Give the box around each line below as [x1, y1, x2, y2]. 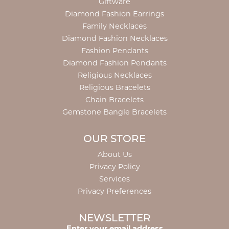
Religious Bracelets [79, 83, 150, 93]
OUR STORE [83, 134, 146, 145]
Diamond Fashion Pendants [62, 58, 167, 68]
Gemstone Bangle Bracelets [62, 107, 167, 117]
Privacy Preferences [78, 187, 151, 196]
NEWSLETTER [78, 214, 151, 224]
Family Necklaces [82, 21, 147, 31]
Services [99, 174, 130, 184]
